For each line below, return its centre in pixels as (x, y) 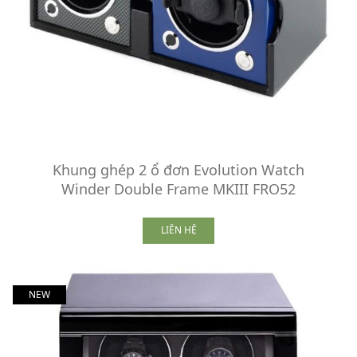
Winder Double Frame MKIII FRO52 (178, 188)
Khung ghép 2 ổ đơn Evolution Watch (178, 169)
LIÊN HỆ (178, 230)
